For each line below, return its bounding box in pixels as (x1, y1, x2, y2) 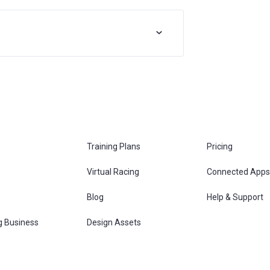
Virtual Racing (87, 167, 139, 177)
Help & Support (207, 192, 263, 202)
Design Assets (87, 218, 141, 227)
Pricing (207, 142, 233, 151)
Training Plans (87, 142, 140, 151)
